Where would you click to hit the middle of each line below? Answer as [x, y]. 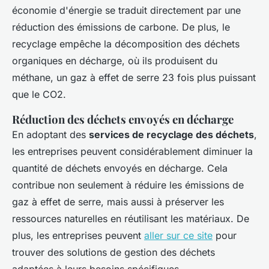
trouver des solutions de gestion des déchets [113, 252]
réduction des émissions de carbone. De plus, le [121, 27]
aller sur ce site [178, 236]
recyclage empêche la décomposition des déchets [126, 44]
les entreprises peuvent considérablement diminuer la [132, 152]
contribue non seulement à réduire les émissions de [128, 185]
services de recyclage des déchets [171, 135]
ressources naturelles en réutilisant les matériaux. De [131, 219]
